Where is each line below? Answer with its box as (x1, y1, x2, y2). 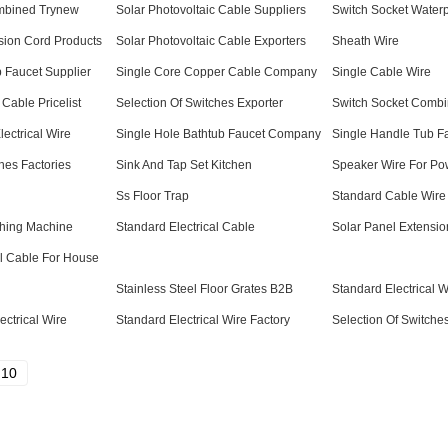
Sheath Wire (332, 34, 399, 48)
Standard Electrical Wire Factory (116, 313, 290, 327)
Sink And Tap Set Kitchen (116, 158, 252, 172)
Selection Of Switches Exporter (116, 96, 283, 110)
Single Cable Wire (332, 65, 431, 79)
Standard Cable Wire (332, 189, 446, 203)
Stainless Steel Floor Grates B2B (116, 282, 293, 296)
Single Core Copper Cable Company (116, 65, 317, 79)
